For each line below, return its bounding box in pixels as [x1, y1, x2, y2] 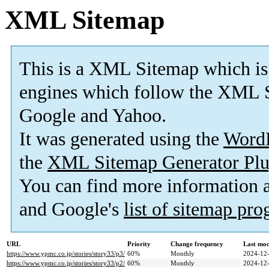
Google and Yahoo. [19, 105, 166, 127]
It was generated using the [19, 128, 223, 150]
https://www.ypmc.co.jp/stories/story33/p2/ [7, 259, 125, 267]
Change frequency [171, 240, 223, 248]
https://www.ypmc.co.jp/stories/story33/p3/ [7, 250, 125, 258]
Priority [127, 240, 151, 248]
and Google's [19, 199, 124, 220]
